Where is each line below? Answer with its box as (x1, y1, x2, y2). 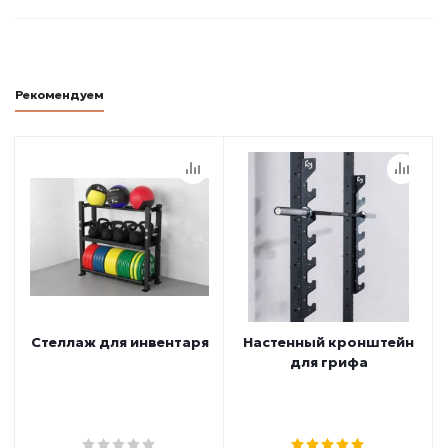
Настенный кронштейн (243, 333, 414, 351)
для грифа (289, 353, 368, 371)
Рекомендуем (15, 87, 104, 102)
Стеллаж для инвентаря (30, 333, 209, 351)
